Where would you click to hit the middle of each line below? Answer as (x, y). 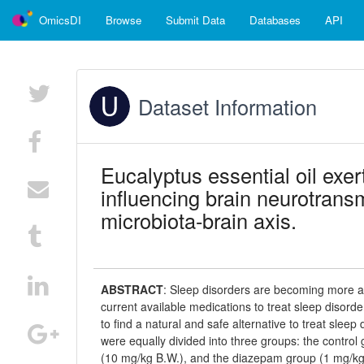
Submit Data (195, 20)
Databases (275, 20)
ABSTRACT (132, 289)
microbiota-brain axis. (199, 220)
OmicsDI (60, 20)
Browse (123, 20)
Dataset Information (228, 106)
